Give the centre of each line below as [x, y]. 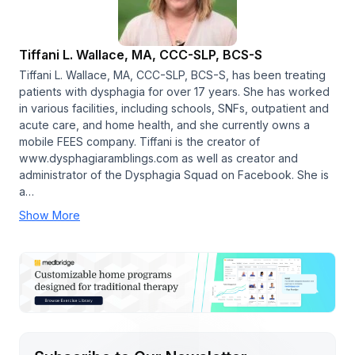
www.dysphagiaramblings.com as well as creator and [158, 158]
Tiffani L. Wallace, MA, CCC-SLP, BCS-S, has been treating [172, 74]
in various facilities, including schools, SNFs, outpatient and [174, 108]
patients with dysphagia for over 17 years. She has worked [174, 91]
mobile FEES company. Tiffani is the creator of [139, 141]
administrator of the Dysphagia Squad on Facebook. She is [174, 174]
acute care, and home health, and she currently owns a [164, 124]
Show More [50, 215]
